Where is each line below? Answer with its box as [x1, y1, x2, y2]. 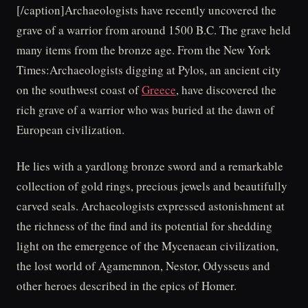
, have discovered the [176, 82, 276, 98]
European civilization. [16, 122, 124, 137]
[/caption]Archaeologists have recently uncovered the [16, 2, 276, 18]
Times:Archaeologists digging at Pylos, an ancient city [16, 62, 281, 78]
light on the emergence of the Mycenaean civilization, [16, 237, 278, 254]
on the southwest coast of [16, 82, 142, 98]
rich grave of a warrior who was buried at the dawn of [16, 102, 274, 118]
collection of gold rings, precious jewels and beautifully [16, 177, 287, 194]
